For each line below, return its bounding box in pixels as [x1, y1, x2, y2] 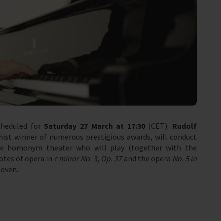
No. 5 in [172, 153, 197, 163]
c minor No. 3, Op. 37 [53, 153, 122, 163]
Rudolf [172, 120, 197, 131]
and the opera [122, 153, 172, 163]
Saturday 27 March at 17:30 [44, 120, 145, 131]
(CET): [145, 120, 172, 131]
